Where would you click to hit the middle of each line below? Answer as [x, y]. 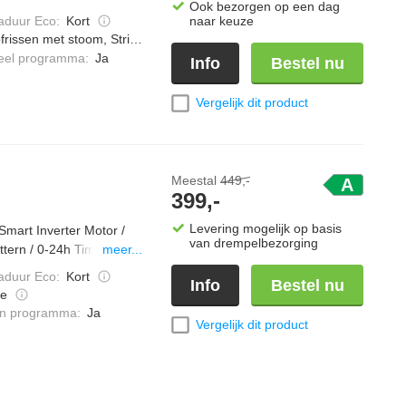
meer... [122, 250]
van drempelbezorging [254, 242]
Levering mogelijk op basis [266, 228]
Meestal [196, 180]
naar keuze [222, 20]
